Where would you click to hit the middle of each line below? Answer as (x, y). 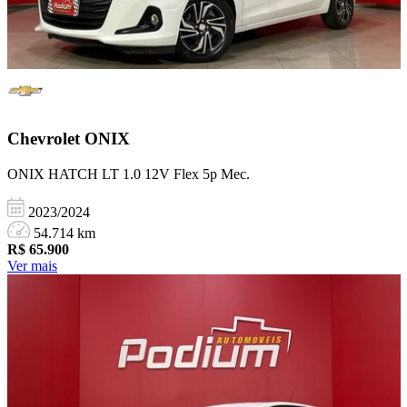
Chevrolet (46, 139)
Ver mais (32, 266)
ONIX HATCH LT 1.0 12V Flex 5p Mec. (129, 174)
